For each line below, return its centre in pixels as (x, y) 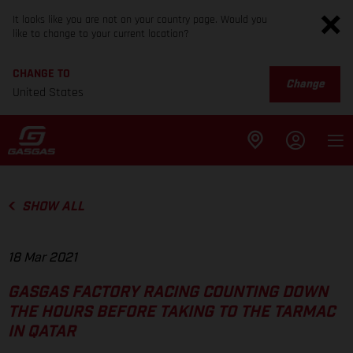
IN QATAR (42, 332)
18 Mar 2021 (43, 258)
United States (48, 93)
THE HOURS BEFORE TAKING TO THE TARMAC (171, 312)
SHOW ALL (53, 206)
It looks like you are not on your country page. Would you (140, 20)
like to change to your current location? (101, 34)
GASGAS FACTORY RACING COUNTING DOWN (168, 293)
